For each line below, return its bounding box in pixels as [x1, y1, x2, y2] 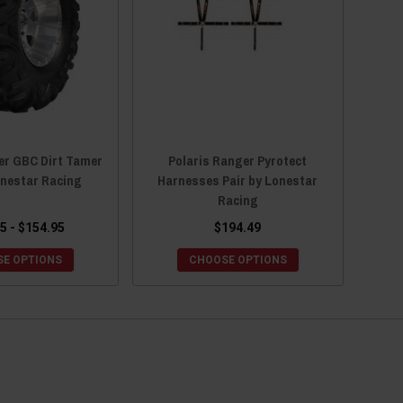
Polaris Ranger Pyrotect [168, 150, 308, 170]
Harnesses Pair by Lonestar [157, 170, 318, 190]
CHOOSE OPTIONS [188, 253, 287, 266]
